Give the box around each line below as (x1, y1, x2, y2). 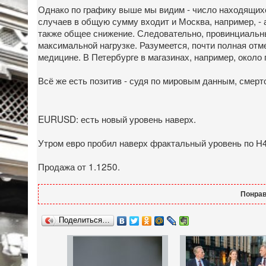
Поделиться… (59, 216, 110, 225)
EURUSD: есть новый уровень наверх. (38, 112, 196, 125)
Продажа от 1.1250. (38, 159, 120, 173)
